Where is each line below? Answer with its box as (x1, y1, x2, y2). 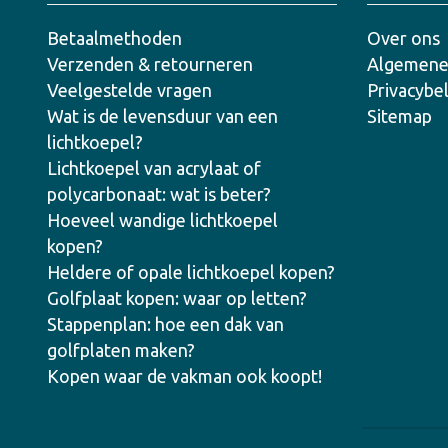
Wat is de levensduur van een (47, 106, 278, 126)
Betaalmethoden (47, 28, 182, 48)
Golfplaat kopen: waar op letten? (47, 288, 307, 308)
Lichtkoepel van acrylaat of (47, 158, 261, 178)
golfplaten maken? (47, 340, 195, 360)
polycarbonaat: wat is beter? (47, 184, 271, 204)
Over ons (367, 28, 440, 48)
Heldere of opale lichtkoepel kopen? (47, 262, 335, 282)
